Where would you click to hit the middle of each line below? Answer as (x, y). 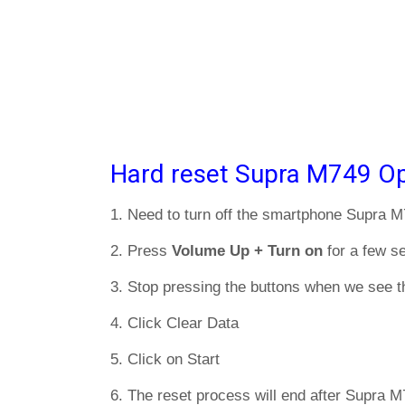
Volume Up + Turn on (247, 251)
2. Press (141, 251)
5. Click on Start (165, 359)
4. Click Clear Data (174, 323)
